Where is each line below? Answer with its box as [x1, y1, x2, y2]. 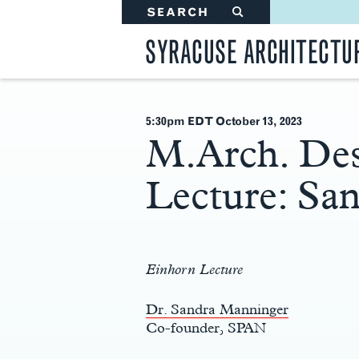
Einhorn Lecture [146, 260, 243, 277]
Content [145, 224, 187, 238]
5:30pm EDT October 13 [146, 115, 273, 128]
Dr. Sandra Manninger [146, 301, 288, 317]
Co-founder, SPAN [146, 319, 266, 336]
